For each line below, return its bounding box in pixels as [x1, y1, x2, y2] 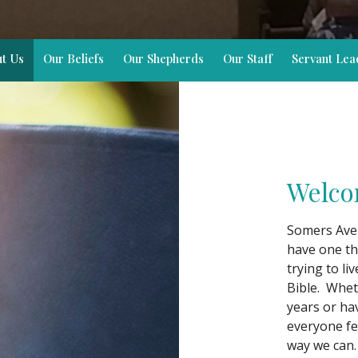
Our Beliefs [43, 50, 104, 66]
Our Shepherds [123, 50, 204, 66]
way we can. [287, 336, 356, 354]
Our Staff [223, 50, 272, 66]
